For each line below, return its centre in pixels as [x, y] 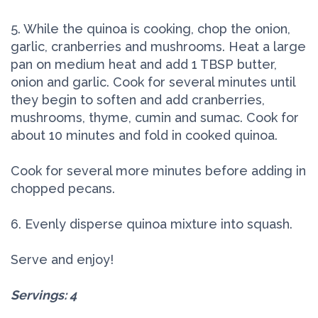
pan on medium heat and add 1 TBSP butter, [144, 64]
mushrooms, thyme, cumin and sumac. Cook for [155, 117]
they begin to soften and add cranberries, [138, 99]
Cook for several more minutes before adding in [158, 170]
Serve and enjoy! [62, 259]
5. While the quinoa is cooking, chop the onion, [150, 28]
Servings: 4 [44, 295]
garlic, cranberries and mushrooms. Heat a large [158, 46]
